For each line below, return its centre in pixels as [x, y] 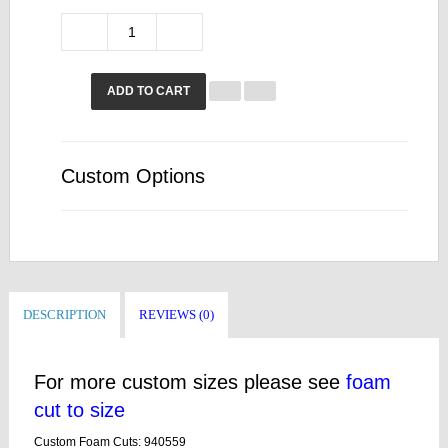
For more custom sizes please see [190, 381]
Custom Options [133, 175]
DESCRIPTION [64, 314]
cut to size [79, 409]
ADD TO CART [148, 90]
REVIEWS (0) [176, 314]
